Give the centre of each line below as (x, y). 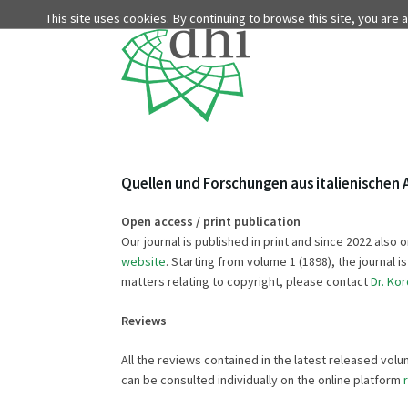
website (143, 261)
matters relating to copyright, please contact (246, 281)
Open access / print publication (211, 221)
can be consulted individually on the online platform (262, 379)
